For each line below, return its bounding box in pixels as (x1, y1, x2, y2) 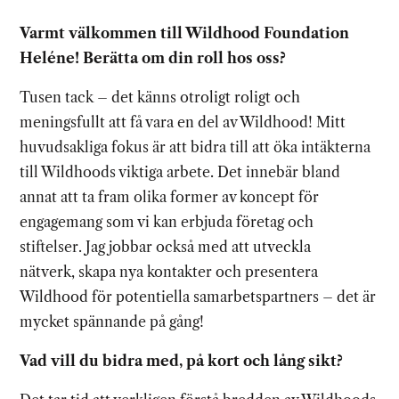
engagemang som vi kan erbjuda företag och (20, 213, 314, 232)
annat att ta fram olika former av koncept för (20, 188, 320, 207)
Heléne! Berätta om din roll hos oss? (20, 49, 287, 68)
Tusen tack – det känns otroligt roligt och (20, 88, 301, 107)
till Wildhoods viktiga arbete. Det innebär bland (20, 163, 341, 182)
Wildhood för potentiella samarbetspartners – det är (20, 288, 377, 306)
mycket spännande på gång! (20, 313, 205, 331)
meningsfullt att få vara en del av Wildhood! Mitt (20, 113, 346, 132)
